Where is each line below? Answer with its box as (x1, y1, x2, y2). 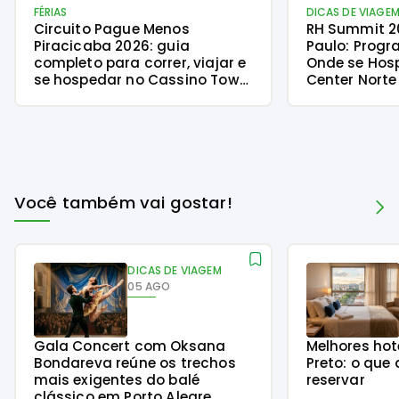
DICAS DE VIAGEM (127, 262, 222, 278)
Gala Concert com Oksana (33, 336, 226, 355)
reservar (305, 370, 365, 389)
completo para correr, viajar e (33, 53, 247, 72)
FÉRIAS (33, 4, 68, 20)
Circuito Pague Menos (33, 19, 190, 38)
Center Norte (305, 69, 397, 89)
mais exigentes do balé (33, 370, 200, 389)
